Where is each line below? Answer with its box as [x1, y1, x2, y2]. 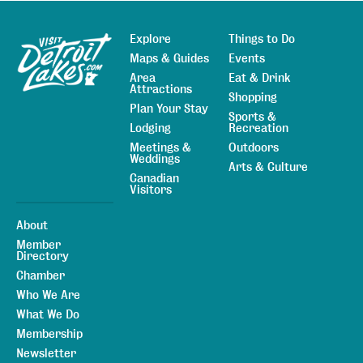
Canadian [130, 172, 179, 186]
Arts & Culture [228, 160, 308, 174]
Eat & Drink [228, 71, 291, 85]
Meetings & [130, 141, 191, 155]
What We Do [16, 308, 79, 322]
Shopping [228, 91, 277, 105]
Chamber [16, 269, 65, 283]
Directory [16, 250, 69, 263]
